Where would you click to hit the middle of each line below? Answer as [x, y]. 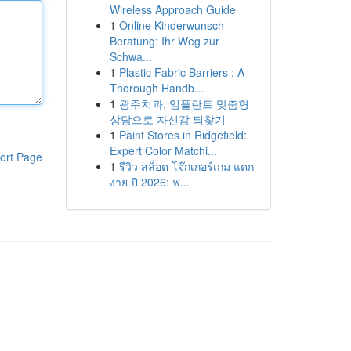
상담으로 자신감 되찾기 [167, 119]
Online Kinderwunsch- [173, 25]
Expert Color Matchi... [163, 150]
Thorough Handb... [156, 88]
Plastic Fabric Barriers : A [181, 72]
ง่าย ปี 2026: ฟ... [149, 182]
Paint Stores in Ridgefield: [183, 135]
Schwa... [130, 56]
